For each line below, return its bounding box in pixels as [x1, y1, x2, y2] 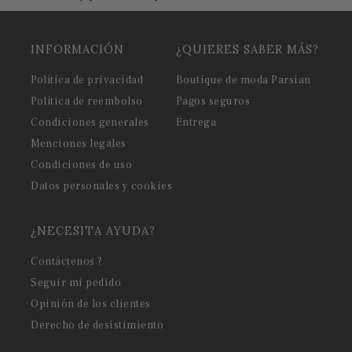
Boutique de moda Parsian [175, 73, 311, 87]
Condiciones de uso [31, 158, 133, 172]
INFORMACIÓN [31, 42, 125, 57]
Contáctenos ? [31, 255, 103, 269]
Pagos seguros [175, 94, 251, 108]
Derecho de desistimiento [31, 318, 164, 333]
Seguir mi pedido [31, 276, 122, 291]
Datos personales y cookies [31, 179, 173, 193]
